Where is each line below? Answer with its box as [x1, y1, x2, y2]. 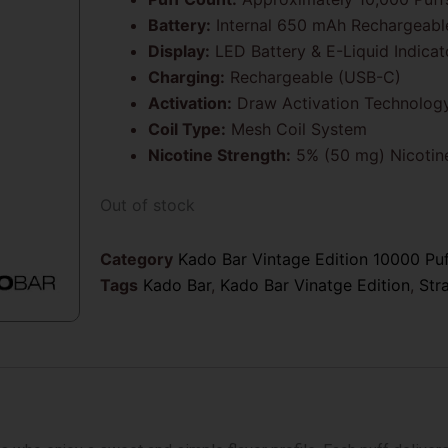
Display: [147, 40, 210, 61]
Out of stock [99, 194, 195, 215]
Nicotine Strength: [147, 144, 291, 165]
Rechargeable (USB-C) [224, 66, 401, 87]
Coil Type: [147, 118, 226, 139]
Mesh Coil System [225, 118, 367, 139]
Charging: [147, 66, 225, 87]
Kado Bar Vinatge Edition [219, 274, 410, 295]
